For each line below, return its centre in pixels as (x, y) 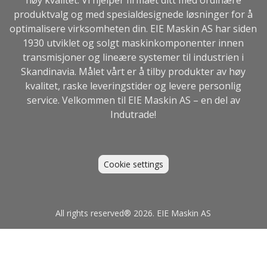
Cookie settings (133, 164)
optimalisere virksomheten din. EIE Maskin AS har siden (133, 28)
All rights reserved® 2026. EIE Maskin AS (133, 213)
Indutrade (133, 114)
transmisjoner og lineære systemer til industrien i (133, 57)
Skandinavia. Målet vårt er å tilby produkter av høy (133, 71)
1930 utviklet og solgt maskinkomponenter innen (133, 43)
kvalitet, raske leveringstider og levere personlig (133, 86)
